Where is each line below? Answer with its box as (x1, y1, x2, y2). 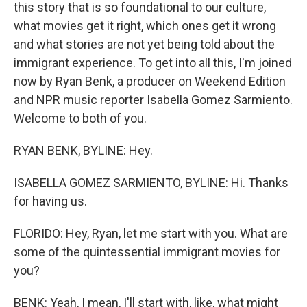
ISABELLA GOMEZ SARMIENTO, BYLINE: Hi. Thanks (14, 175, 288, 190)
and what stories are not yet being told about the (14, 37, 275, 51)
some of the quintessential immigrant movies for (14, 245, 280, 259)
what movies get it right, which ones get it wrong (14, 19, 276, 33)
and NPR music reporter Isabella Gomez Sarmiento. (14, 93, 293, 107)
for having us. (14, 194, 87, 208)
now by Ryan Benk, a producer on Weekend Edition (14, 74, 286, 88)
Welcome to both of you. (14, 111, 147, 125)
